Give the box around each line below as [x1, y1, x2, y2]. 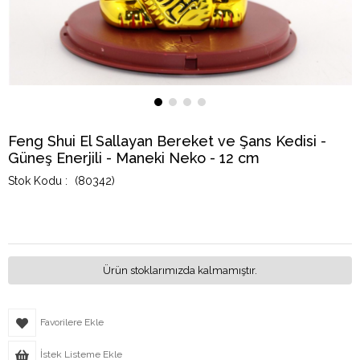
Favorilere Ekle [40, 316, 104, 328]
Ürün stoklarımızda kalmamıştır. [103, 264, 257, 276]
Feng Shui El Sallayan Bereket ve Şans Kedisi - [8, 132, 326, 149]
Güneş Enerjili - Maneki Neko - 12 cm [8, 149, 260, 166]
